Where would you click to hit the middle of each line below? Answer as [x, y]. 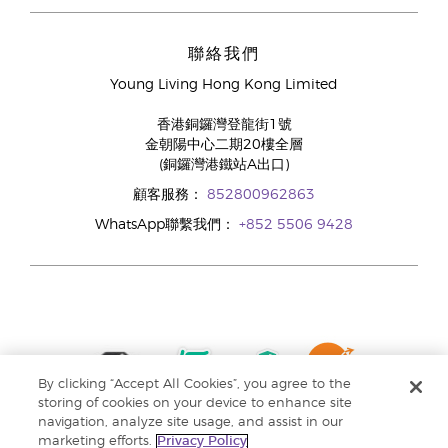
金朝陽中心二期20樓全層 [224, 145]
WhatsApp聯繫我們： [167, 225]
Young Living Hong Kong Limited [224, 85]
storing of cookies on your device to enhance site [195, 403]
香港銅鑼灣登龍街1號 [224, 125]
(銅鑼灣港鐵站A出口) [224, 165]
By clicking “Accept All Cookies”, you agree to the [195, 384]
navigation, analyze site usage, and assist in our [191, 422]
